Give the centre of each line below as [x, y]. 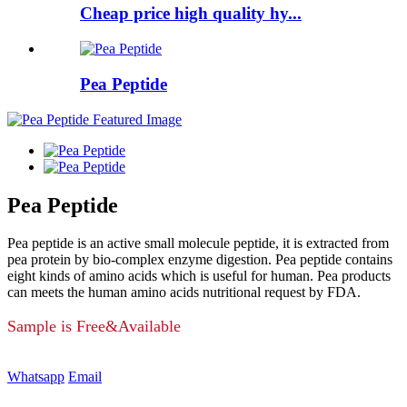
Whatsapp [36, 377]
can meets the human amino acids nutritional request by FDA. [184, 293]
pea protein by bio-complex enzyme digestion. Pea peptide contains [200, 260]
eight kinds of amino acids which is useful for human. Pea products [199, 276]
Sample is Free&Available [94, 327]
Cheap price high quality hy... [191, 14]
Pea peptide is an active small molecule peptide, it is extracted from [198, 243]
